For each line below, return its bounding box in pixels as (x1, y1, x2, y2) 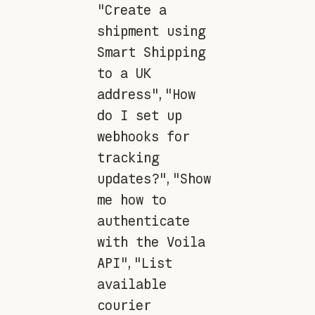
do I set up (96, 106, 182, 124)
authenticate (96, 212, 190, 229)
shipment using (96, 22, 205, 39)
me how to (96, 191, 167, 208)
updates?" (96, 169, 167, 187)
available (96, 275, 167, 292)
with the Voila (96, 233, 205, 250)
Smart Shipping (96, 43, 205, 60)
